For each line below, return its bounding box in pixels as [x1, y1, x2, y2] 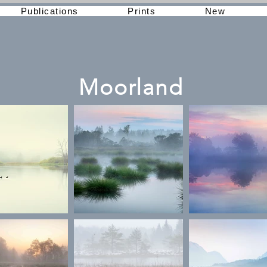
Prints [128, 6, 156, 16]
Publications [20, 6, 79, 16]
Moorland [79, 74, 184, 100]
